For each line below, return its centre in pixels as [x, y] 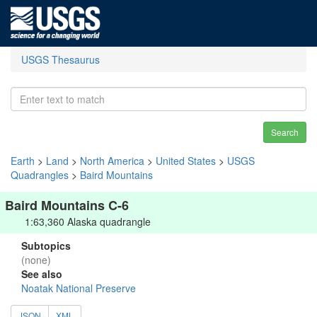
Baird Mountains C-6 [67, 205]
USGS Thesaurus [60, 59]
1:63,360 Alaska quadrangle [88, 221]
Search [285, 132]
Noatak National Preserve [79, 288]
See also [42, 274]
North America [112, 161]
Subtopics [46, 246]
